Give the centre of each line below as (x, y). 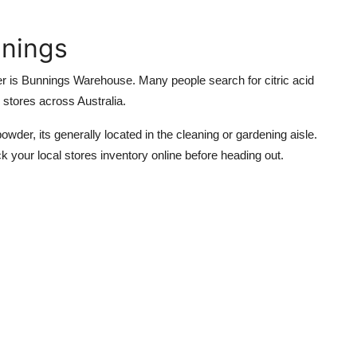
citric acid (289, 80)
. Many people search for (198, 80)
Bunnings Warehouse (77, 80)
